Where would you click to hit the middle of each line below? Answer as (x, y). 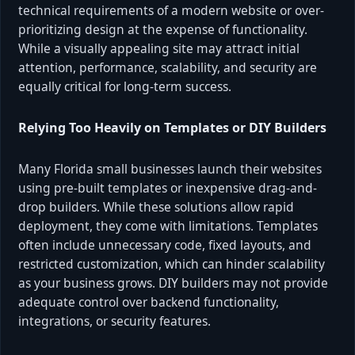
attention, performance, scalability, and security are (168, 67)
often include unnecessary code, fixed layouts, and (165, 244)
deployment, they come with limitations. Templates (168, 225)
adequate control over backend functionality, (149, 302)
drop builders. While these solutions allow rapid (156, 206)
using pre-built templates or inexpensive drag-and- (168, 187)
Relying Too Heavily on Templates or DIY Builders (172, 127)
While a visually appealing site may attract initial (159, 48)
